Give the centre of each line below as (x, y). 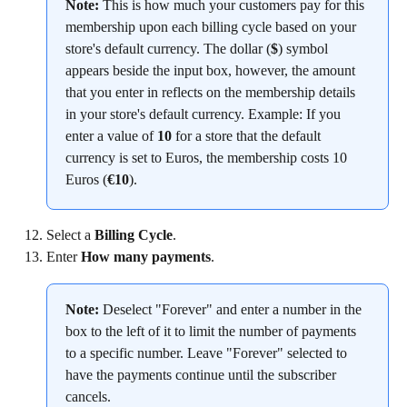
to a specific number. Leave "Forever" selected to (208, 352)
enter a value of (111, 135)
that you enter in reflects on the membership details (212, 92)
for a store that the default (248, 135)
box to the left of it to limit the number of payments (213, 331)
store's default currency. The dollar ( (168, 48)
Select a (70, 234)
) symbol (305, 48)
